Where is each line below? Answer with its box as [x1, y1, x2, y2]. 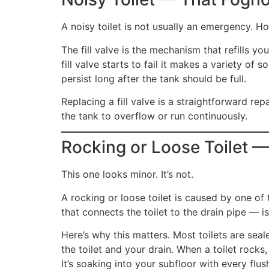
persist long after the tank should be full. [61, 72, 246, 85]
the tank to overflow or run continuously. [61, 110, 247, 122]
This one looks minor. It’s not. [61, 168, 193, 181]
